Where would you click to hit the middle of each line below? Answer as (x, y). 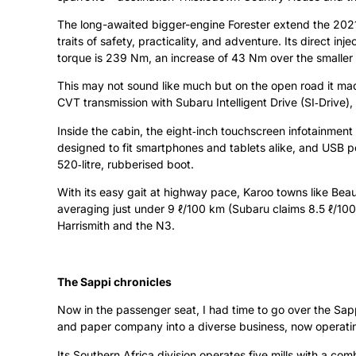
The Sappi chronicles (114, 281)
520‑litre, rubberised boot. (126, 164)
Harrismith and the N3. (116, 226)
